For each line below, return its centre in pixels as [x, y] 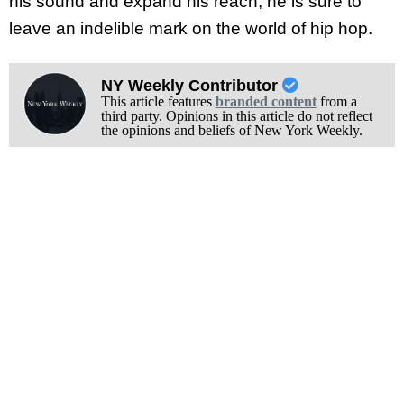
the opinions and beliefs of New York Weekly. [231, 130]
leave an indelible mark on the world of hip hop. [191, 28]
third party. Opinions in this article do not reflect [236, 115]
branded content [266, 101]
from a [336, 101]
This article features [158, 101]
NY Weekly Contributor [191, 85]
